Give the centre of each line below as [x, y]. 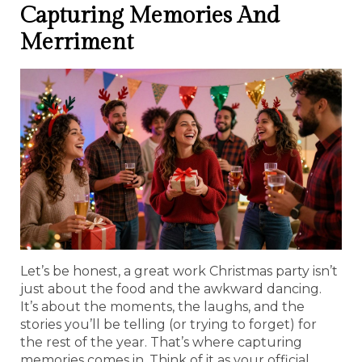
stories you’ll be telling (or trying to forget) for [168, 324]
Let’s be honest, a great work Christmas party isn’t [179, 271]
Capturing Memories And [150, 15]
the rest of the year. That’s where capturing [161, 342]
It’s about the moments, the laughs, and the [162, 306]
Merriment [77, 42]
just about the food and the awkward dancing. [171, 288]
